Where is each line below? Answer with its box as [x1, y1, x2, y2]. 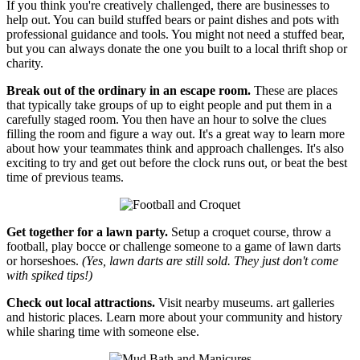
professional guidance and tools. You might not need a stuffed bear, [6, 27, 345, 41]
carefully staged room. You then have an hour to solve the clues [6, 112, 326, 126]
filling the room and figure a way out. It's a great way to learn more [6, 126, 345, 141]
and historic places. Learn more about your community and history [6, 309, 342, 324]
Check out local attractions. [6, 295, 155, 309]
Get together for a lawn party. [6, 224, 168, 239]
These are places [251, 83, 337, 97]
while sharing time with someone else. [6, 324, 199, 338]
